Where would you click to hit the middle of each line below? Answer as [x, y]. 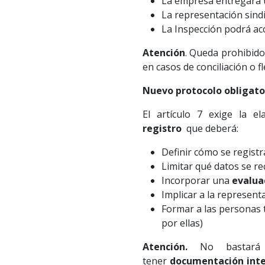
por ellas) [182, 223]
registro [162, 129]
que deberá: [210, 129]
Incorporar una [196, 181]
